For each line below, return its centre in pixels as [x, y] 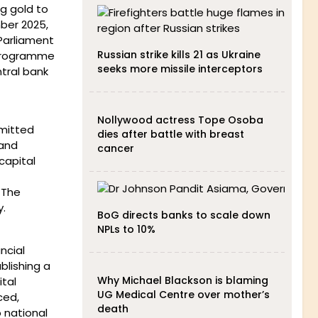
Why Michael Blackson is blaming [182, 280]
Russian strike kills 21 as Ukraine [179, 55]
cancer [115, 148]
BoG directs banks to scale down [183, 215]
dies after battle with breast [170, 134]
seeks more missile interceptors [180, 69]
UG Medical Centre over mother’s [183, 295]
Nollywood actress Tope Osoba [180, 120]
